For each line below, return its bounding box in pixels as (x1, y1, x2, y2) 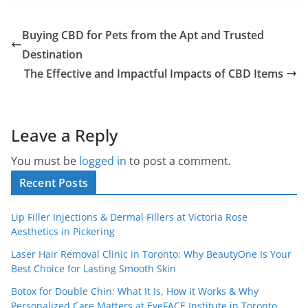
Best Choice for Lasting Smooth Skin (11, 261, 176, 275)
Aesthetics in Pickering (11, 224, 115, 238)
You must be (11, 153, 79, 168)
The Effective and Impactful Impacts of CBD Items (24, 65, 286, 81)
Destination (22, 46, 82, 62)
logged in (79, 153, 126, 168)
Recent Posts (19, 175, 88, 190)
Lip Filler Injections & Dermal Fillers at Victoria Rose (11, 210, 247, 223)
